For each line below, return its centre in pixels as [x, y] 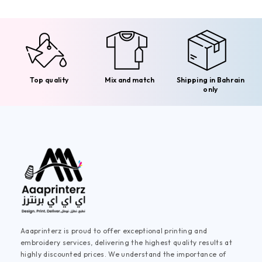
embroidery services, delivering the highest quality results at [126, 242]
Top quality [49, 80]
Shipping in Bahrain [210, 80]
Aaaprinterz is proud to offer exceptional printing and [114, 230]
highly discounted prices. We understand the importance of [123, 254]
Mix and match [130, 80]
